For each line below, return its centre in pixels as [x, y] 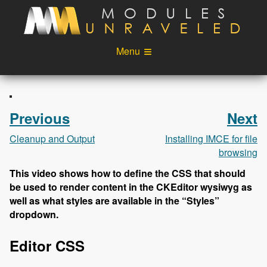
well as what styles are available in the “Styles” [114, 201]
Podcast [198, 82]
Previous [40, 118]
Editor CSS [47, 246]
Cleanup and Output [52, 139]
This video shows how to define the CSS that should [128, 173]
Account [198, 136]
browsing [238, 153]
